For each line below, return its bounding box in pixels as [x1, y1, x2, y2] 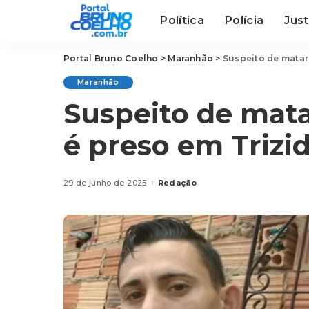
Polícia [224, 14, 264, 27]
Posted [146, 180, 179, 190]
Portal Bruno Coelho [63, 53, 159, 63]
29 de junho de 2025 [63, 177, 147, 188]
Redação [157, 177, 197, 188]
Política [160, 14, 204, 27]
